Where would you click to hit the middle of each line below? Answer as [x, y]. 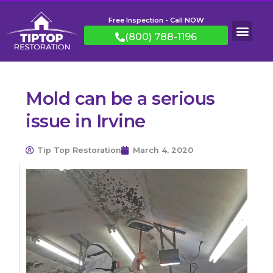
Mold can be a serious [120, 99]
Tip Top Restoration [80, 151]
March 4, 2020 [163, 151]
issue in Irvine [86, 121]
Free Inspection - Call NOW [156, 20]
